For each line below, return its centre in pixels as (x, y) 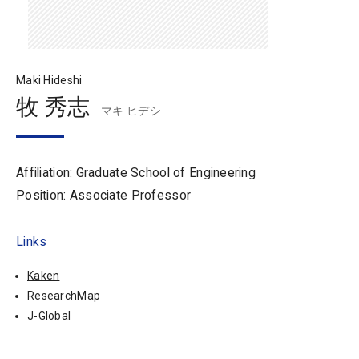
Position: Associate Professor (104, 196)
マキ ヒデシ (131, 111)
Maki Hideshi (49, 81)
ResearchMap (64, 296)
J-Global (49, 316)
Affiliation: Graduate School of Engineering (136, 173)
